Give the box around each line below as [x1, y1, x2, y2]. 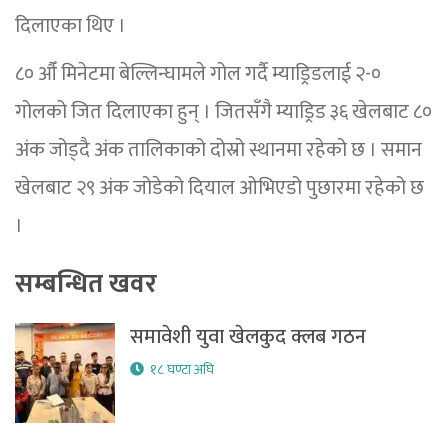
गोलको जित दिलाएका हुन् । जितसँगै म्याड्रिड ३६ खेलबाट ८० [15, 95, 432, 130]
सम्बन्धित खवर [15, 263, 157, 307]
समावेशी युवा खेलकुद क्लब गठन [130, 320, 366, 355]
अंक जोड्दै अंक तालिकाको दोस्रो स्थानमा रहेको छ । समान [15, 133, 422, 168]
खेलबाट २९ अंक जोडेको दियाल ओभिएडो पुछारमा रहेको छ [15, 171, 424, 206]
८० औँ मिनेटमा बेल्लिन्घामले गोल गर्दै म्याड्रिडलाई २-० [15, 57, 381, 92]
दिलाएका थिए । [15, 9, 126, 44]
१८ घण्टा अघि [150, 358, 214, 382]
